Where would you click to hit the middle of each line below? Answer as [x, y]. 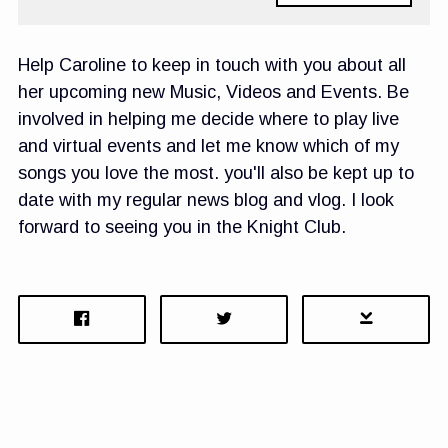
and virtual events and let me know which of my [208, 146]
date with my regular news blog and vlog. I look [206, 200]
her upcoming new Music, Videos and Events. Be [213, 92]
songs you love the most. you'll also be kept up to [216, 173]
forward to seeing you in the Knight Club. [182, 227]
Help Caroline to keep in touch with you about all [212, 65]
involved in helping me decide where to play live [208, 119]
